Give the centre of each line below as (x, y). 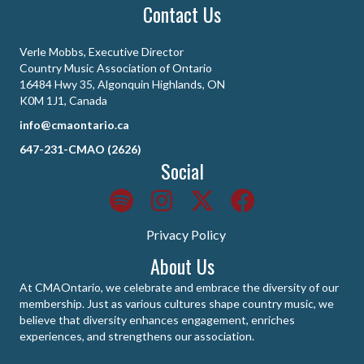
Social (182, 171)
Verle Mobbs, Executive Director (102, 52)
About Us (182, 266)
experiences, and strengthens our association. (137, 336)
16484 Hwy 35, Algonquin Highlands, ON (122, 84)
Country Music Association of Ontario (116, 68)
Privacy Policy (186, 235)
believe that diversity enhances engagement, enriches (157, 320)
